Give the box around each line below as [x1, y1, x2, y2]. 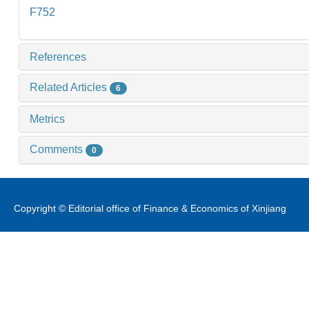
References [30, 51, 86, 63]
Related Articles [30, 81, 110, 94]
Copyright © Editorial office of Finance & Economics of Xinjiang [14, 202, 286, 214]
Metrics [30, 113, 65, 126]
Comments [30, 143, 86, 156]
